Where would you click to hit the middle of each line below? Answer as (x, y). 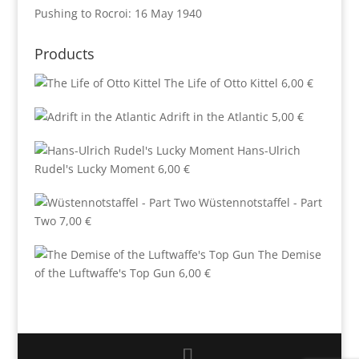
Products (64, 54)
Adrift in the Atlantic (214, 117)
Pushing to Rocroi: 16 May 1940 (118, 13)
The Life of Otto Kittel (221, 83)
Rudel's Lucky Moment (94, 169)
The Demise (289, 254)
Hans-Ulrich (268, 150)
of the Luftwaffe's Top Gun (105, 273)
